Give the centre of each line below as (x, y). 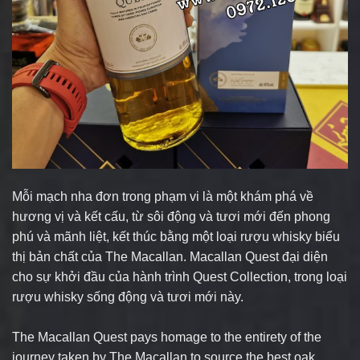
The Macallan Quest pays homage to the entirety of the (167, 337)
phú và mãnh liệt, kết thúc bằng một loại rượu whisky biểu (176, 236)
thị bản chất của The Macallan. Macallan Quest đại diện (170, 256)
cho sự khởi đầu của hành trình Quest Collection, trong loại (180, 276)
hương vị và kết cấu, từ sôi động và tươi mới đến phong (171, 216)
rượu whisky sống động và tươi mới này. (128, 297)
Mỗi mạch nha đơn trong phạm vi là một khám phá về (163, 196)
